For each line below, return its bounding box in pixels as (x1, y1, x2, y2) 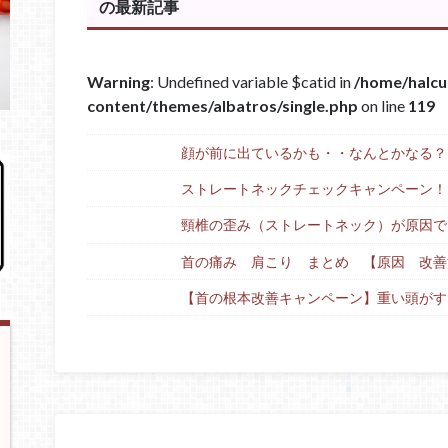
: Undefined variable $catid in (150, 71, 354, 91)
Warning (87, 71, 150, 91)
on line (358, 95, 408, 115)
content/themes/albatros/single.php (87, 95, 358, 115)
